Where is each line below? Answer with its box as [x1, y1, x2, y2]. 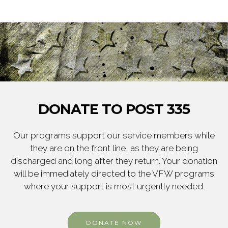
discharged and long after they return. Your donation [11, 156, 217, 166]
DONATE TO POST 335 [38, 101, 190, 118]
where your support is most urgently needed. [23, 181, 205, 192]
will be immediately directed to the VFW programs [14, 168, 214, 179]
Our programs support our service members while [13, 130, 215, 141]
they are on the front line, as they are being [30, 143, 198, 154]
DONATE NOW [86, 219, 142, 227]
